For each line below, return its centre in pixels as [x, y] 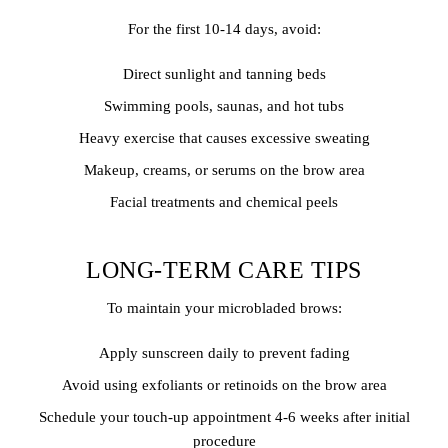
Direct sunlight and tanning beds [224, 73]
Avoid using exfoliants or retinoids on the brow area [224, 384]
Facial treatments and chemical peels [224, 201]
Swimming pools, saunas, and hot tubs [224, 105]
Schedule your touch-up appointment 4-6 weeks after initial [224, 416]
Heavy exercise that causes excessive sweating [224, 137]
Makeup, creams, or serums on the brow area [224, 169]
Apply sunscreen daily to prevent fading [224, 352]
